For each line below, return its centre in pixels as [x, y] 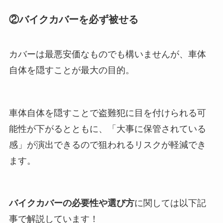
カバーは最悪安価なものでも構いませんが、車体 [107, 54]
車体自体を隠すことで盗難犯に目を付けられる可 [107, 113]
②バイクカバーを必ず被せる [73, 20]
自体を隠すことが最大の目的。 [71, 70]
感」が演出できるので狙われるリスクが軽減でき [107, 145]
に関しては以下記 [170, 203]
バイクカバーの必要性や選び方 [71, 203]
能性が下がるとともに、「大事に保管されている [107, 129]
